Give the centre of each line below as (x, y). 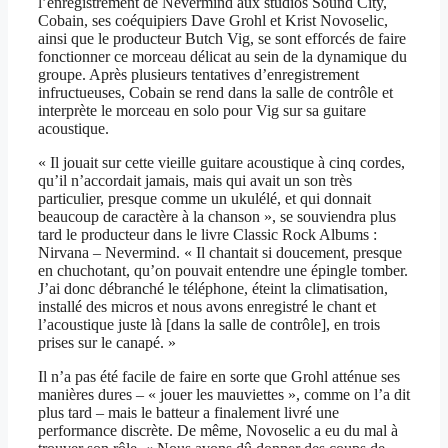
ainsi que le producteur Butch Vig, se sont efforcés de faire (222, 39)
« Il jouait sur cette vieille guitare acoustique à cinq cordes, (221, 163)
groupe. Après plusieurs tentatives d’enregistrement (198, 75)
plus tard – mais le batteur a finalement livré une (188, 413)
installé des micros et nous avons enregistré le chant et (207, 307)
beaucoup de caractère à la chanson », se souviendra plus (217, 217)
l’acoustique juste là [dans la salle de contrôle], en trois (209, 325)
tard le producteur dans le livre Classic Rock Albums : (207, 235)
